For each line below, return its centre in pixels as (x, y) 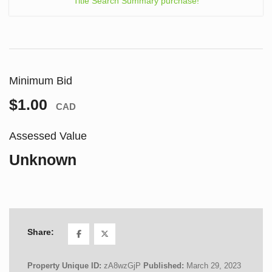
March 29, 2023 (214, 265)
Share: (41, 232)
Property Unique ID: (66, 265)
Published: (165, 265)
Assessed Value (48, 136)
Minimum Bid (41, 80)
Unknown (43, 159)
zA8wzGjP (122, 265)
